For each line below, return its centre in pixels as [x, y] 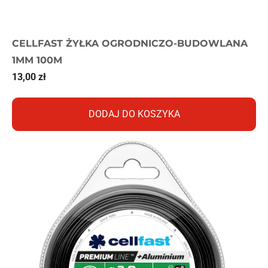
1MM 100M [37, 60]
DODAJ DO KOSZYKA [134, 114]
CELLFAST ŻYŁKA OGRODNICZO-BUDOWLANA [130, 43]
